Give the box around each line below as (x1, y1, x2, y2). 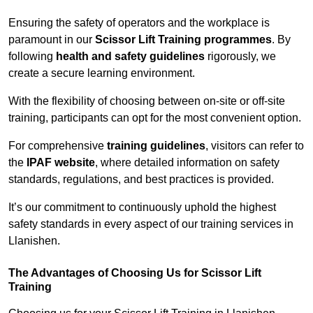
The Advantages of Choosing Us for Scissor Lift (8, 267, 261, 279)
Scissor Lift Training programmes (95, 34, 272, 46)
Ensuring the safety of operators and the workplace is (8, 17, 270, 29)
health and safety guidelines (56, 50, 205, 63)
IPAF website (27, 156, 95, 169)
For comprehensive (8, 140, 107, 152)
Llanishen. (8, 235, 60, 247)
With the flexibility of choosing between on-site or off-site (8, 95, 285, 108)
